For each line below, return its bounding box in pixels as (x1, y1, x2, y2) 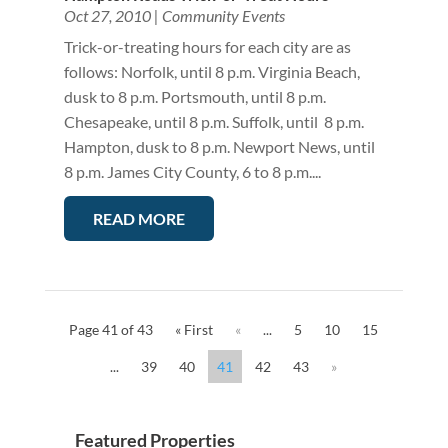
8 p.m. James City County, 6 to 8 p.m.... (63, 162, 321, 182)
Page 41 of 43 (69, 321, 154, 339)
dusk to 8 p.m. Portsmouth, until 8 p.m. (63, 87, 326, 107)
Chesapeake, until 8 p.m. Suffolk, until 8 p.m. (63, 112, 364, 132)
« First (175, 321, 214, 339)
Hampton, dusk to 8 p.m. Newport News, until (63, 137, 375, 157)
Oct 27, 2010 (63, 6, 151, 26)
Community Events (161, 6, 285, 26)
